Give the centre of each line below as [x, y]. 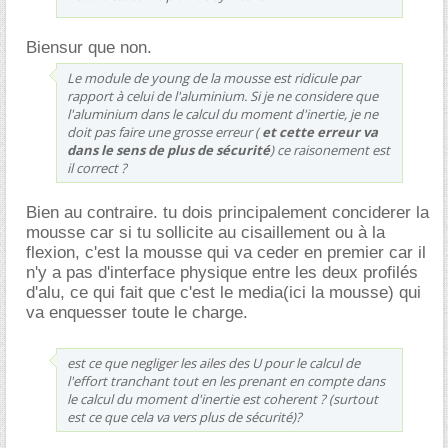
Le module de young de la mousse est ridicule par [213, 77]
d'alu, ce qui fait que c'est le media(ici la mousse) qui [223, 292]
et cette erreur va [320, 131]
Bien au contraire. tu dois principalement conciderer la [227, 212]
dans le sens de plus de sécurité [168, 149]
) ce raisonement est [330, 149]
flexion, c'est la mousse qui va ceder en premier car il [226, 252]
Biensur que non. [89, 47]
